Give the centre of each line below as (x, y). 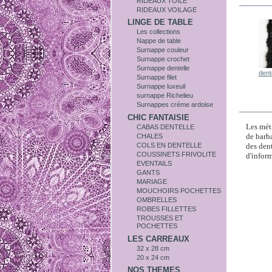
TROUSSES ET (160, 218)
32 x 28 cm (153, 248)
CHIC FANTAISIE (159, 117)
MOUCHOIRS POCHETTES (179, 190)
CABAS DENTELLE (166, 127)
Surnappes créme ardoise (175, 105)
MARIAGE (152, 181)
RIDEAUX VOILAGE (167, 9)
